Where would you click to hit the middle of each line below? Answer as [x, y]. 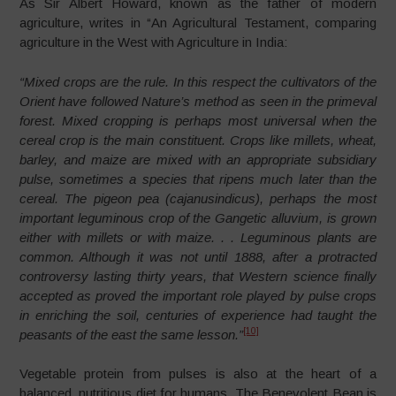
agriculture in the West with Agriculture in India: [154, 42]
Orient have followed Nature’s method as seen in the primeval [198, 101]
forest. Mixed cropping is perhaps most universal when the [198, 120]
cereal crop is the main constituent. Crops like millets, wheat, [198, 140]
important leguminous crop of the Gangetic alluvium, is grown [198, 217]
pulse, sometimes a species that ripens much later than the [198, 179]
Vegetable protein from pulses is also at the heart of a [198, 374]
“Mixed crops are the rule [93, 81]
